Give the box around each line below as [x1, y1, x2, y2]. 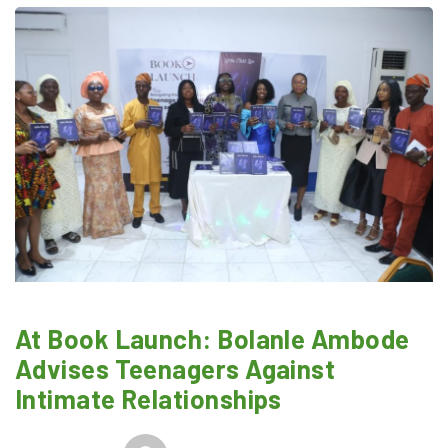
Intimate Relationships [15, 383, 282, 415]
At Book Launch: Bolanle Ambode [15, 323, 410, 355]
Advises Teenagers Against [15, 353, 336, 385]
